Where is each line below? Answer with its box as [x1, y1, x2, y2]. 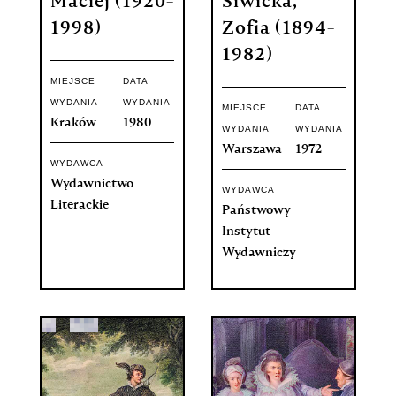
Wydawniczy [221, 247, 296, 260]
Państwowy [221, 204, 291, 217]
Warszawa [221, 143, 282, 156]
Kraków [49, 117, 96, 130]
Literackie [49, 199, 109, 212]
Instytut [221, 225, 270, 239]
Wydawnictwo [49, 178, 133, 191]
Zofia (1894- [221, 20, 335, 39]
